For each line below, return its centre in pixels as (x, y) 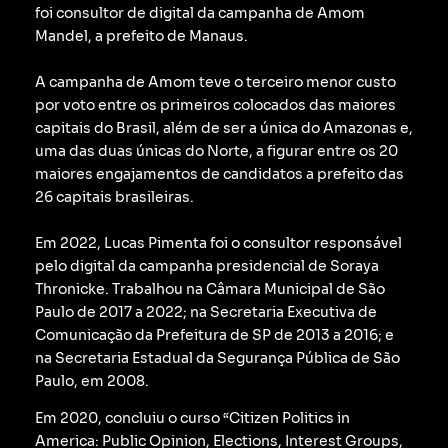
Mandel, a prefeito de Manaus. (141, 36)
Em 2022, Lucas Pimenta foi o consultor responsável (218, 243)
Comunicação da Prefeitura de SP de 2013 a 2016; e (214, 335)
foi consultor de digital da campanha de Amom (200, 13)
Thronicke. (73, 289)
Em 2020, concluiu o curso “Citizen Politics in (192, 418)
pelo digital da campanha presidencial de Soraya (207, 266)
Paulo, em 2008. (93, 381)
